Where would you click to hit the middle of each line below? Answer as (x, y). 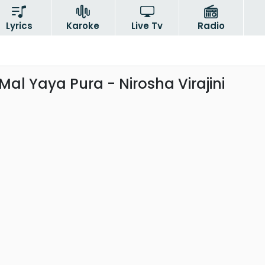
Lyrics (19, 26)
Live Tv (147, 26)
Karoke (83, 26)
